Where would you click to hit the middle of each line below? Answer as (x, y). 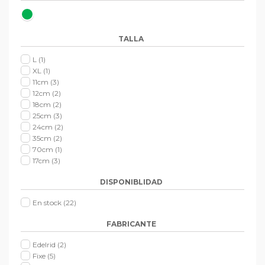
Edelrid (44, 245)
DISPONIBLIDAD (131, 182)
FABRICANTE (131, 224)
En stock (47, 203)
